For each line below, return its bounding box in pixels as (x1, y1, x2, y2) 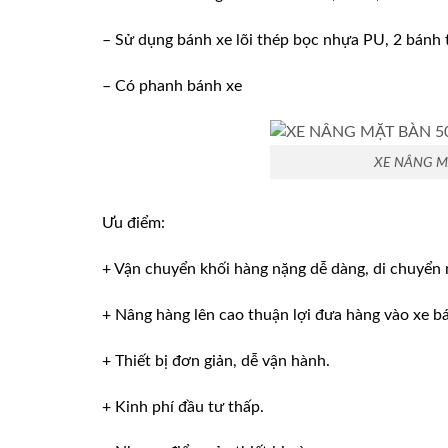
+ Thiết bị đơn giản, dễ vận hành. (102, 352, 330, 369)
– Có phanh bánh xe (102, 77, 242, 94)
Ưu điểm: (102, 215, 165, 232)
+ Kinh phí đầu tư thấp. (102, 398, 264, 415)
